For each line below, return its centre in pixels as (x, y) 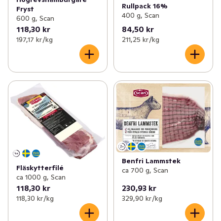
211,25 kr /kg (140, 39)
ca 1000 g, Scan (41, 177)
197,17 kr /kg (35, 39)
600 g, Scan (35, 18)
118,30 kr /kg (35, 199)
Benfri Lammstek (151, 161)
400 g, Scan (140, 16)
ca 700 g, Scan (145, 170)
